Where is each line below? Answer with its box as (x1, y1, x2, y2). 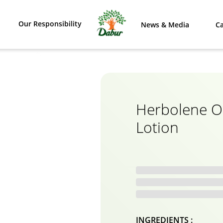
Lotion (136, 116, 179, 137)
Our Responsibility (18, 19, 82, 28)
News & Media (140, 19, 189, 29)
